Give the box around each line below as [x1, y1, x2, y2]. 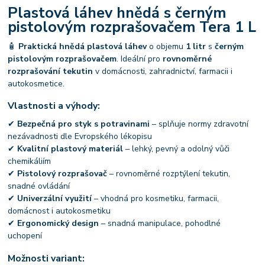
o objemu [147, 40, 186, 52]
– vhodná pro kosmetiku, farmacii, [92, 193, 219, 204]
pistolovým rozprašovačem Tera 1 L [8, 17, 257, 37]
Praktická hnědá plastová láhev [18, 40, 147, 52]
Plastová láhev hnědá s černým [8, 3, 227, 23]
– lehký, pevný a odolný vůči [123, 143, 230, 154]
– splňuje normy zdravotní [150, 118, 249, 130]
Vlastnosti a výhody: [8, 99, 101, 113]
